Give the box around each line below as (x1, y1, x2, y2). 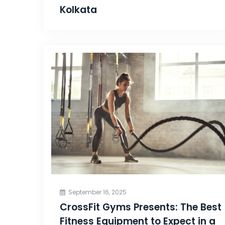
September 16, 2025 (68, 187, 127, 196)
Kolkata (60, 3, 97, 17)
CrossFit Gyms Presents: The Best (60, 200, 221, 214)
